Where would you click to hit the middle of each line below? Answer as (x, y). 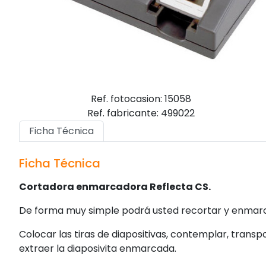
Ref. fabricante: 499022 (141, 113)
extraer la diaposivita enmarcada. (98, 248)
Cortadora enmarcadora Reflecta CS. (115, 186)
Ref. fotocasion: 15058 (141, 99)
